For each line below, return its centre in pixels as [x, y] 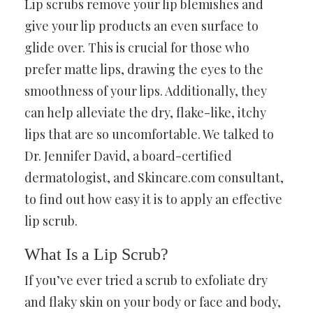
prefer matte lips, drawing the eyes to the [144, 69]
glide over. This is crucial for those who [137, 47]
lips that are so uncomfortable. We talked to [149, 134]
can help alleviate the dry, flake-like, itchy [145, 112]
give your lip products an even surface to [141, 26]
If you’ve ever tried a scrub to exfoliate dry [146, 280]
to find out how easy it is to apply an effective [153, 199]
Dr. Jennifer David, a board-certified [128, 155]
